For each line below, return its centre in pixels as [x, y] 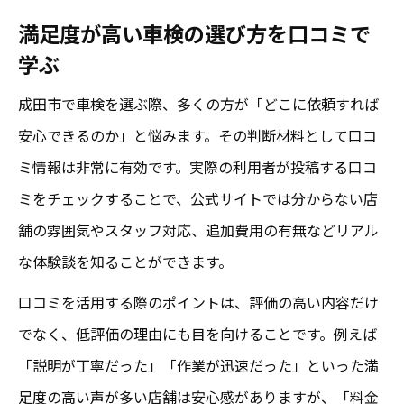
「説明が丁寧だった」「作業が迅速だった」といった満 [198, 365]
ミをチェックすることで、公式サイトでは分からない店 [198, 198]
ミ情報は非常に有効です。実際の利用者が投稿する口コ [197, 166]
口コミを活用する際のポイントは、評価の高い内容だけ [198, 302]
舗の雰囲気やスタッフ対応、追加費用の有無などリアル [198, 230]
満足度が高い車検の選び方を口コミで [194, 33]
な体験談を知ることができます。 [125, 261]
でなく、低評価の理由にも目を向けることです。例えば [197, 333]
